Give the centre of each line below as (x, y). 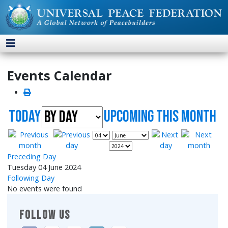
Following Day (31, 178)
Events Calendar (60, 76)
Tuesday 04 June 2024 (44, 167)
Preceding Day (32, 157)
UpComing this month (160, 117)
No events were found (45, 189)
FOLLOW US (45, 215)
